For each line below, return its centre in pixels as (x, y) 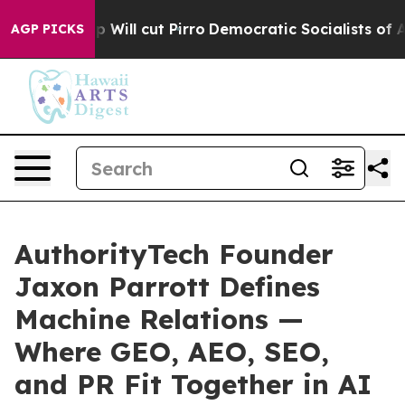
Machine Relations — (159, 319)
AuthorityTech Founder (174, 254)
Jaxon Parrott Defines (167, 287)
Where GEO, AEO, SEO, (172, 352)
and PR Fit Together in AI (193, 384)
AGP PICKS (47, 29)
